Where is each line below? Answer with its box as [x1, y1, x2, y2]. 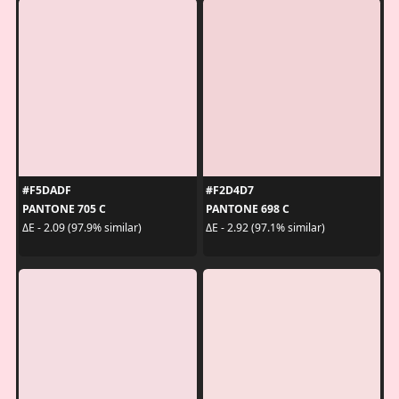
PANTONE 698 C [206, 200, 289, 216]
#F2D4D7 [206, 182, 254, 198]
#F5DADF [21, 182, 71, 198]
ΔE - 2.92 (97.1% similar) [206, 220, 325, 236]
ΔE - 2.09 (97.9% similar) [21, 220, 142, 236]
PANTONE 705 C [21, 200, 106, 216]
